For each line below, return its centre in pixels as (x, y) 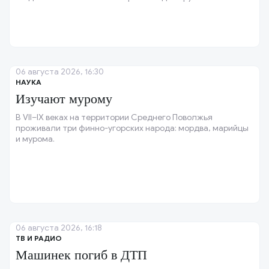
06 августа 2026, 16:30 (60, 72)
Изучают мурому (64, 99)
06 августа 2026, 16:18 (59, 228)
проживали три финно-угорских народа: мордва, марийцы (132, 128)
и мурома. (35, 139)
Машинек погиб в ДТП (81, 255)
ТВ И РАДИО (39, 238)
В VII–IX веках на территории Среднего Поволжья (114, 117)
